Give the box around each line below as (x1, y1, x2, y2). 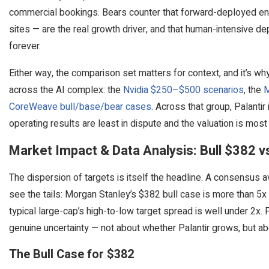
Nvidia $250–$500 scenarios (123, 82, 244, 97)
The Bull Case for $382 (9, 245, 134, 263)
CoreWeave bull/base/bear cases (9, 99, 151, 114)
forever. (9, 38, 41, 53)
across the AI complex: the (9, 82, 123, 97)
